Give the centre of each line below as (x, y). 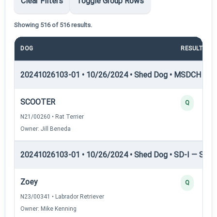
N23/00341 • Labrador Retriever (62, 196)
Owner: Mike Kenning (48, 209)
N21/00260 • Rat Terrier (52, 116)
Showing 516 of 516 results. (53, 25)
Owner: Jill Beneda (46, 129)
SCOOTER (38, 102)
